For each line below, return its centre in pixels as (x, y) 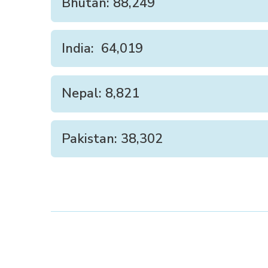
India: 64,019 (103, 48)
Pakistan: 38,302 (112, 138)
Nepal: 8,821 (101, 94)
